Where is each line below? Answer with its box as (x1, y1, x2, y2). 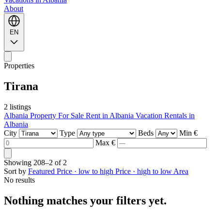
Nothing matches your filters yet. (4, 194, 167, 207)
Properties (4, 62, 34, 70)
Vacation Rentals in (136, 111, 195, 120)
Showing (4, 158, 33, 167)
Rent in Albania (86, 111, 136, 120)
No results (4, 175, 35, 184)
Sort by (4, 167, 26, 175)
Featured (28, 167, 57, 175)
